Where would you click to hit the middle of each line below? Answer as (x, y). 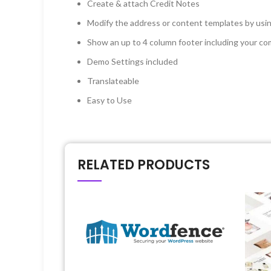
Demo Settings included (132, 61)
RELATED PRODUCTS (144, 165)
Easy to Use (109, 100)
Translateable (113, 80)
